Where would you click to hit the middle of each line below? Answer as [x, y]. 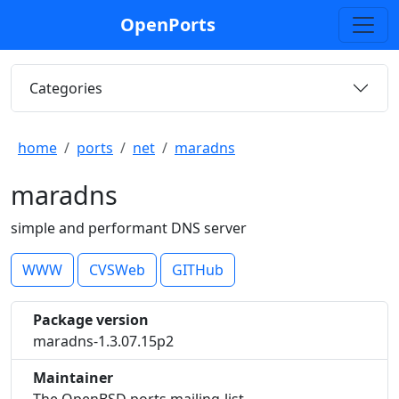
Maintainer [73, 378]
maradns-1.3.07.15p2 [103, 341]
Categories [66, 88]
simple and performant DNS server [129, 228]
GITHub [198, 270]
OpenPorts [167, 24]
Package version [91, 320]
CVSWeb [117, 270]
